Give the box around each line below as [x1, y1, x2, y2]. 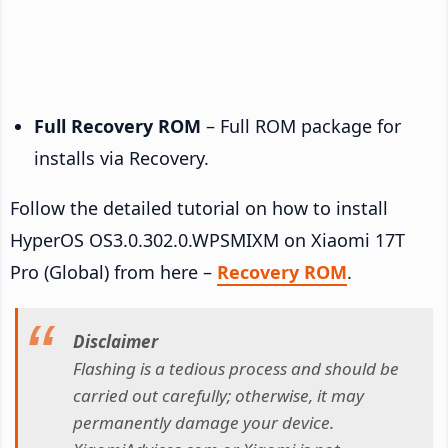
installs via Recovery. [34, 145, 209, 170]
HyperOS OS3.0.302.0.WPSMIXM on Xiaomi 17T [10, 227, 405, 252]
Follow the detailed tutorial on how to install [10, 195, 388, 220]
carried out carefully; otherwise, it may [73, 384, 364, 408]
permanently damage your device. [73, 411, 334, 435]
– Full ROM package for [201, 113, 401, 138]
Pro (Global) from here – [10, 259, 217, 284]
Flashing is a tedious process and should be [73, 357, 399, 381]
